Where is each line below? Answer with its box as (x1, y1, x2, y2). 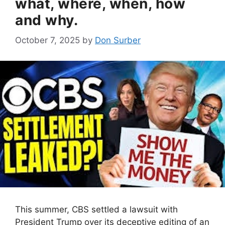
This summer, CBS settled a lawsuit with (15, 204, 178, 215)
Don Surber (95, 35, 141, 46)
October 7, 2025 (15, 35, 80, 46)
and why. (15, 11, 78, 29)
